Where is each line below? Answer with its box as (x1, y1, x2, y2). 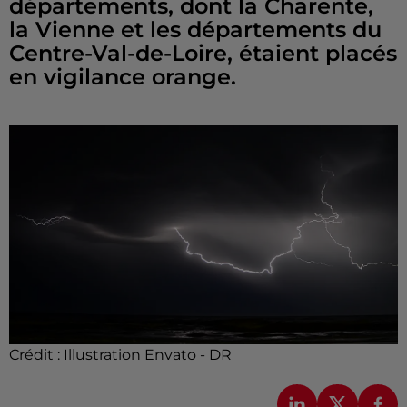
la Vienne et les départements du (9, 16, 382, 43)
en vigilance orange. (9, 64, 236, 90)
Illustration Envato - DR (64, 345, 232, 363)
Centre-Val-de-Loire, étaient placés (9, 40, 397, 66)
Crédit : (9, 345, 64, 363)
